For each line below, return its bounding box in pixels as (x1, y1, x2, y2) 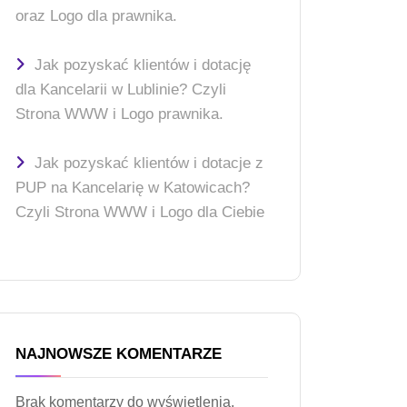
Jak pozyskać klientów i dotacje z (35, 153, 263, 172)
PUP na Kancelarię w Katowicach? (15, 177, 250, 196)
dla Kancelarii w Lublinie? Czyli (15, 79, 226, 98)
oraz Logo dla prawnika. (15, 5, 177, 25)
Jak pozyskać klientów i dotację (35, 55, 251, 74)
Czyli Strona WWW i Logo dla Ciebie (15, 202, 264, 221)
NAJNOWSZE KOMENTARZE (15, 344, 222, 362)
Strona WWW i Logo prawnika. (15, 104, 223, 123)
